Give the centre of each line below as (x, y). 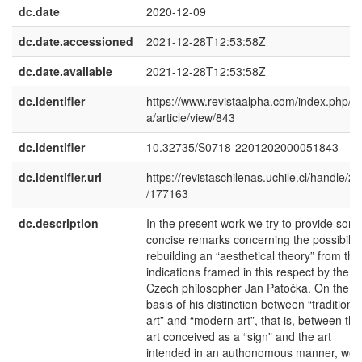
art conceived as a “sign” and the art (239, 336)
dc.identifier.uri (60, 177)
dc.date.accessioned (76, 41)
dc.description (59, 223)
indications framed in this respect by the (248, 271)
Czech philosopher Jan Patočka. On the (248, 288)
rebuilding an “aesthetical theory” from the (253, 255)
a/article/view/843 (191, 117)
